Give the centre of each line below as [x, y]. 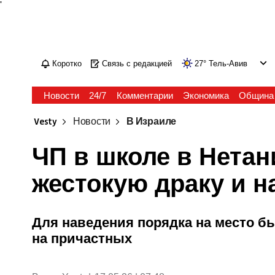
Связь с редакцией [137, 64]
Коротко [67, 64]
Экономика [206, 95]
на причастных [82, 238]
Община [256, 95]
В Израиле [152, 122]
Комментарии [145, 95]
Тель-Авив [228, 64]
